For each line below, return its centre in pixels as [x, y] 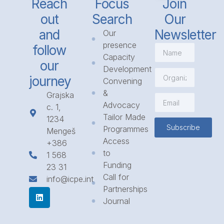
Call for [116, 177]
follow [49, 50]
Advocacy [122, 105]
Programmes [126, 129]
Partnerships [125, 189]
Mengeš [61, 131]
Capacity [119, 57]
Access [116, 141]
